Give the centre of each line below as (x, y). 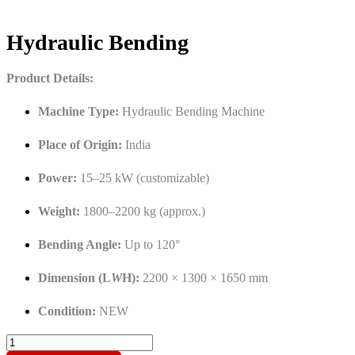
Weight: (59, 211)
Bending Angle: (80, 244)
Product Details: (50, 78)
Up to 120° (151, 244)
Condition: (67, 311)
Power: (57, 177)
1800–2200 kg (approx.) (143, 211)
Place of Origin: (80, 144)
